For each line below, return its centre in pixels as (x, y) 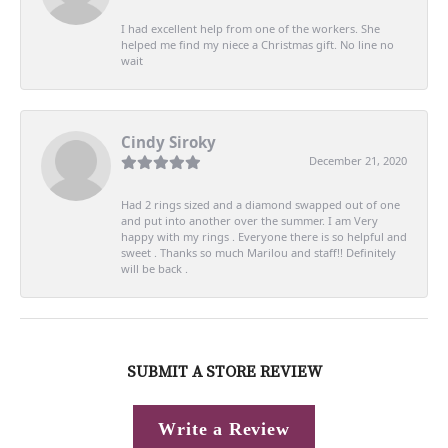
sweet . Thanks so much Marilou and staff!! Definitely (258, 252)
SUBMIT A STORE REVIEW (224, 371)
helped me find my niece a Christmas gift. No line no (257, 44)
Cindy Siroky (168, 141)
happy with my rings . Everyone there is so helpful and (264, 236)
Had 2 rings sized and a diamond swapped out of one (260, 204)
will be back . (154, 268)
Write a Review (224, 429)
